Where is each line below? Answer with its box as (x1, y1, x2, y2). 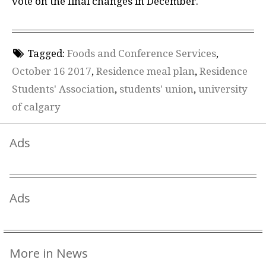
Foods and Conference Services (66, 47, 216, 59)
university (198, 83, 248, 95)
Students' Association (12, 83, 115, 95)
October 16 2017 (12, 65, 91, 77)
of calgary (12, 100, 61, 113)
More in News (9, 245, 88, 261)
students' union (119, 83, 194, 95)
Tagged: (27, 47, 65, 59)
